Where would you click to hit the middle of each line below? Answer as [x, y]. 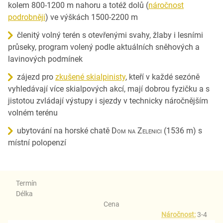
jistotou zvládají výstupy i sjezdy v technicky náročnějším [108, 101]
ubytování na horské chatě [64, 130]
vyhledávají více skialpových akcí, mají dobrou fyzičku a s [109, 89]
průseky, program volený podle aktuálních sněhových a [104, 47]
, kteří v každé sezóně [163, 77]
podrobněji [27, 17]
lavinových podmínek [45, 59]
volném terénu [33, 112]
